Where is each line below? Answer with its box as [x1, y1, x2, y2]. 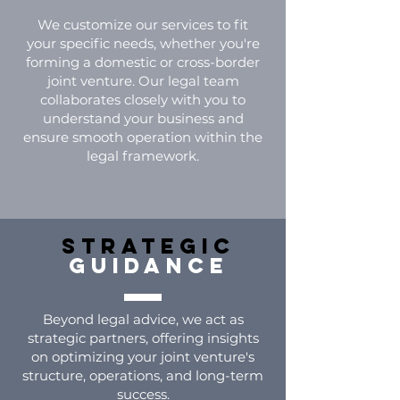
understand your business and [42, 110, 244, 127]
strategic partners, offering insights [27, 329, 259, 346]
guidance [69, 252, 229, 279]
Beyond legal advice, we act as [42, 311, 244, 328]
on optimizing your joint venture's [31, 348, 254, 365]
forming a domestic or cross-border [26, 54, 260, 71]
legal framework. [87, 147, 199, 164]
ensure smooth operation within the [23, 129, 262, 146]
